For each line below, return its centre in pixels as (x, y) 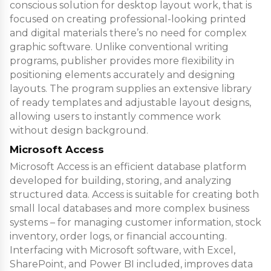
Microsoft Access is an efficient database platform (128, 167)
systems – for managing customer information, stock (135, 223)
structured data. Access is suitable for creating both (134, 195)
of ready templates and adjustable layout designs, (130, 102)
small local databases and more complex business (129, 209)
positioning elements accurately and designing (122, 74)
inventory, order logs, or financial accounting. (118, 237)
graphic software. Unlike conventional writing (119, 47)
